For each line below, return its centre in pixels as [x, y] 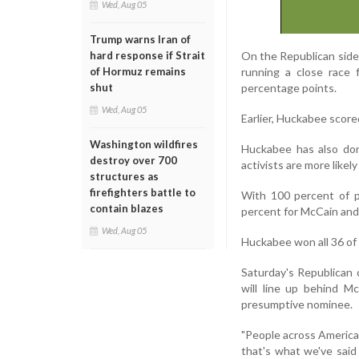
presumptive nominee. [297, 304]
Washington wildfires [144, 144]
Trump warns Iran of [140, 39]
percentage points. [289, 87]
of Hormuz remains [138, 71]
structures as [124, 176]
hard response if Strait [147, 55]
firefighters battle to [143, 192]
